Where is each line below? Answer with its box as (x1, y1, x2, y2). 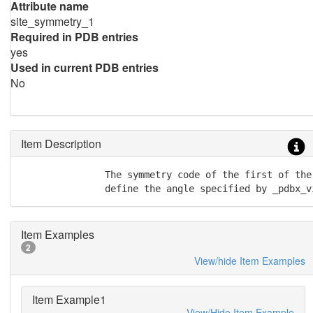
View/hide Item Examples (194, 254, 305, 268)
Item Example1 (31, 291, 106, 307)
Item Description (20, 136, 101, 152)
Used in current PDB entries (10, 59, 159, 75)
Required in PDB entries (10, 29, 138, 45)
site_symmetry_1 (10, 13, 94, 29)
